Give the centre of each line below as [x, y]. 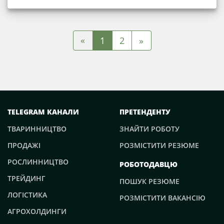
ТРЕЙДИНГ [26, 178]
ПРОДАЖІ [24, 145]
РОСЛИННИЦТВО [38, 161]
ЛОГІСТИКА [27, 194]
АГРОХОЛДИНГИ [37, 211]
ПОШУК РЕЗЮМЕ [149, 181]
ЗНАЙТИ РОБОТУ [149, 128]
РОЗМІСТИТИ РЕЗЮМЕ [159, 145]
